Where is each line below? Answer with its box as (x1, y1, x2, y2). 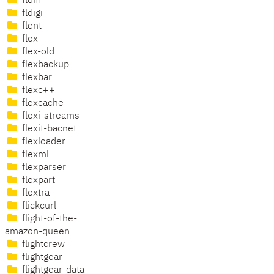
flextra (20, 188, 50, 199)
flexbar (20, 73, 52, 83)
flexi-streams (20, 111, 80, 122)
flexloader (20, 137, 65, 147)
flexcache (20, 98, 64, 109)
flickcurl (20, 201, 56, 212)
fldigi (20, 9, 43, 19)
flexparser (20, 163, 66, 173)
